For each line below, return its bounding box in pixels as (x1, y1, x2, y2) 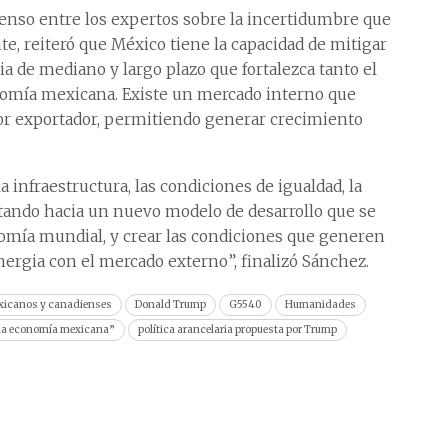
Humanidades (285, 298, 356, 312)
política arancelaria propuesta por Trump (138, 323, 337, 337)
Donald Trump (135, 298, 206, 312)
